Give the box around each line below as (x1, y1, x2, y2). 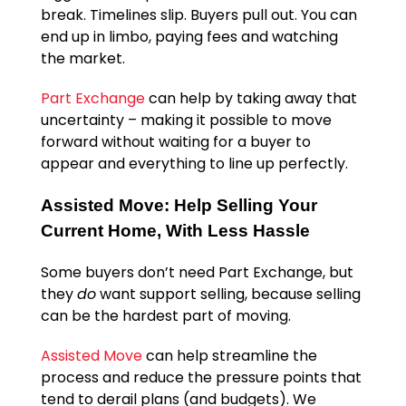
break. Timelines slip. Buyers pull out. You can (40, 5, 357, 26)
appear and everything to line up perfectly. (40, 153, 348, 175)
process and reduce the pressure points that (40, 367, 362, 389)
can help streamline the (141, 345, 317, 367)
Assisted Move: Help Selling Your (40, 196, 317, 216)
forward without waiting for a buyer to (40, 131, 311, 153)
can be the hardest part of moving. (40, 305, 291, 327)
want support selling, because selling (95, 284, 361, 305)
